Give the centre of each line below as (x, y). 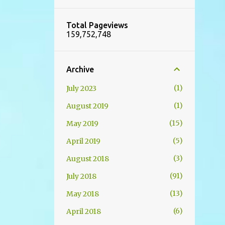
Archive (80, 69)
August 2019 (87, 106)
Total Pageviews (97, 25)
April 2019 (83, 141)
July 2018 (81, 176)
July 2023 (81, 88)
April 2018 (84, 211)
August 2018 (88, 159)
